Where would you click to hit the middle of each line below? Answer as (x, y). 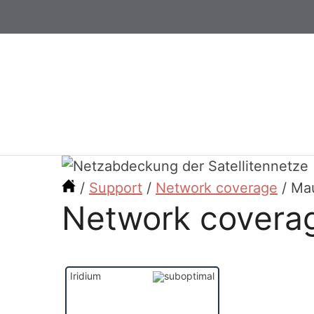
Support (116, 188)
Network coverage (217, 188)
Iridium (86, 276)
